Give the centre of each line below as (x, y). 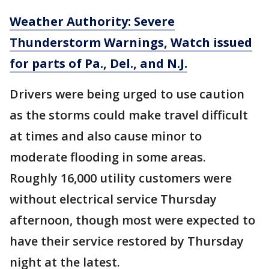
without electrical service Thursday (113, 199)
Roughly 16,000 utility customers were (121, 178)
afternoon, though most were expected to (132, 220)
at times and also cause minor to (106, 136)
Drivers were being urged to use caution (127, 94)
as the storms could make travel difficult (129, 115)
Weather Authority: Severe (92, 21)
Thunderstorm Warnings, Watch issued (131, 42)
